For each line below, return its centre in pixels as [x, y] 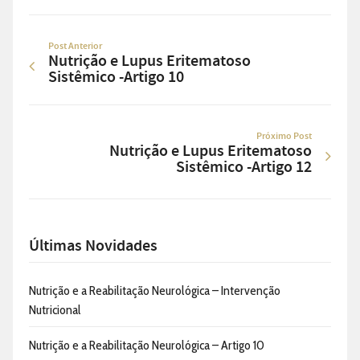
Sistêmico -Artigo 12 [244, 168]
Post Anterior [75, 46]
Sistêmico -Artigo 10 [116, 78]
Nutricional [55, 310]
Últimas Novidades [93, 246]
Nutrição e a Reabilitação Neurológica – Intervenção [155, 291]
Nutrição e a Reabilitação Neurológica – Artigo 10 [147, 346]
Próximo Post [284, 136]
